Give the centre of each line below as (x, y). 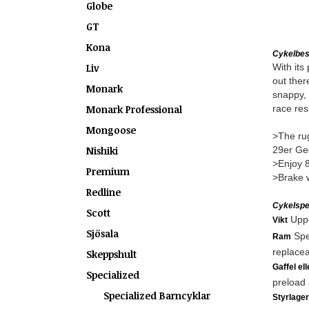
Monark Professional (134, 109)
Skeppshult (111, 254)
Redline (103, 192)
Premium (108, 171)
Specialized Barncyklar (157, 296)
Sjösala (102, 233)
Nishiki (102, 151)
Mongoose (111, 130)
